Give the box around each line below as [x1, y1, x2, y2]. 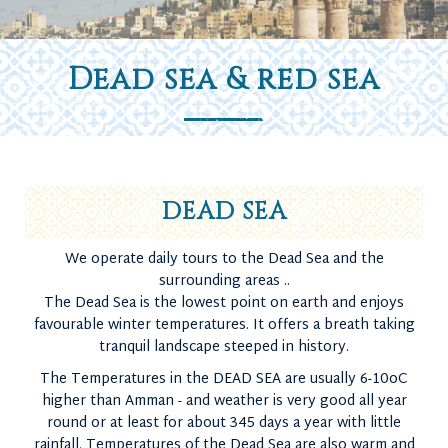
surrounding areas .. [158, 269, 290, 294]
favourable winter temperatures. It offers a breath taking [33, 313, 415, 338]
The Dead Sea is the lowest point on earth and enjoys [44, 291, 404, 316]
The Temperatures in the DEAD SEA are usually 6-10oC [40, 367, 408, 392]
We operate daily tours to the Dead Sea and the [64, 247, 384, 272]
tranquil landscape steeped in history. [99, 335, 349, 360]
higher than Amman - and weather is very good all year [41, 389, 407, 414]
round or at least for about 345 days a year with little [47, 411, 401, 436]
